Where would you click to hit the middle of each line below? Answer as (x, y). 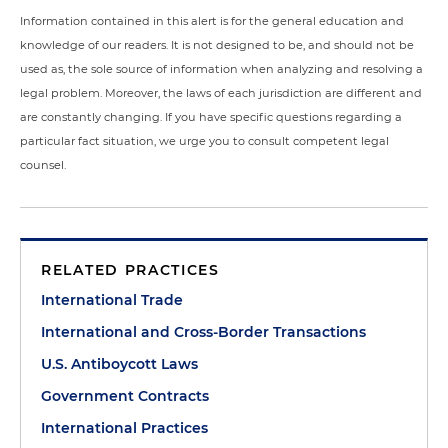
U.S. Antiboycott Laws (119, 364)
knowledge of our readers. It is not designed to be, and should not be (217, 45)
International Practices (124, 428)
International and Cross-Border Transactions (203, 332)
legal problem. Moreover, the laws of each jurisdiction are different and (221, 93)
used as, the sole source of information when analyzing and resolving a (221, 69)
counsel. (43, 165)
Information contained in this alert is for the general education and (212, 21)
